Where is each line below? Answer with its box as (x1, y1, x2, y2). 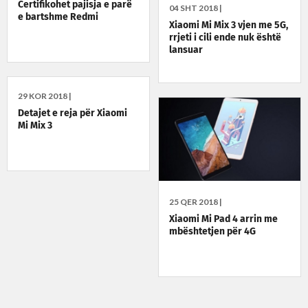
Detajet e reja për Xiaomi (18, 109, 127, 119)
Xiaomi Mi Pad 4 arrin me (169, 214, 278, 225)
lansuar (169, 45, 203, 56)
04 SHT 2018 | (169, 3, 223, 14)
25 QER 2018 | (169, 197, 223, 208)
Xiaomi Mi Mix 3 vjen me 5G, (169, 21, 289, 31)
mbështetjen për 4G (169, 227, 256, 237)
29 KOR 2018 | (18, 91, 71, 102)
